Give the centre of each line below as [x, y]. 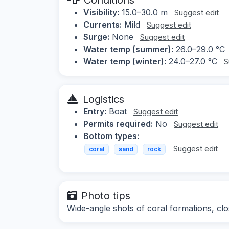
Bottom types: [111, 136]
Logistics [104, 99]
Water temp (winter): [125, 61]
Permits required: [118, 123]
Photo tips [106, 196]
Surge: [96, 37]
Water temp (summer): [128, 49]
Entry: [95, 111]
